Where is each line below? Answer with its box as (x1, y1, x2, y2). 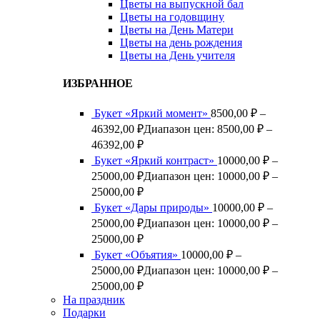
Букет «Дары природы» (94, 201, 212, 214)
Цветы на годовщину (120, 10, 224, 23)
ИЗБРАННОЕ (63, 76, 133, 89)
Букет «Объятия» (94, 249, 181, 261)
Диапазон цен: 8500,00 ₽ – (144, 123, 272, 136)
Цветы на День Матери (120, 23, 234, 36)
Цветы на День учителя (120, 49, 235, 61)
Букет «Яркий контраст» (94, 154, 217, 167)
